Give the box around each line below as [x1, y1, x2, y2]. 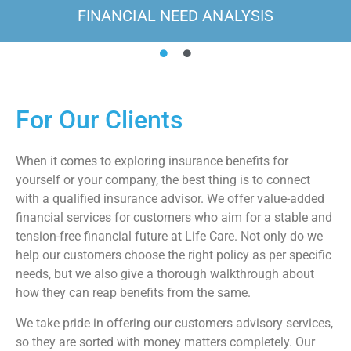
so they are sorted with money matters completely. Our [16, 334, 315, 349]
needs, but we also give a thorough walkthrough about [16, 266, 314, 282]
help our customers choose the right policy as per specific [16, 248, 331, 263]
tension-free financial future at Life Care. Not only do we [16, 229, 323, 244]
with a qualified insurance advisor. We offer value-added [16, 191, 324, 207]
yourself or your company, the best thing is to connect [16, 172, 310, 188]
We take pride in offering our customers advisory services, [16, 315, 333, 331]
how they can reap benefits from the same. [16, 285, 251, 301]
